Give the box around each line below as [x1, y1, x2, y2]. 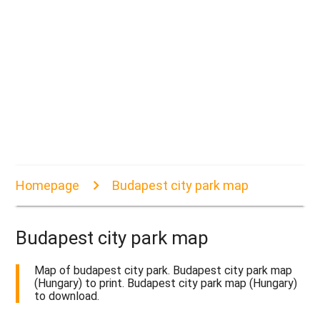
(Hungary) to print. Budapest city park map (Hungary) [34, 276, 298, 291]
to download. [34, 289, 100, 304]
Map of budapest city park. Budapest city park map [34, 264, 293, 278]
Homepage [16, 178, 80, 194]
